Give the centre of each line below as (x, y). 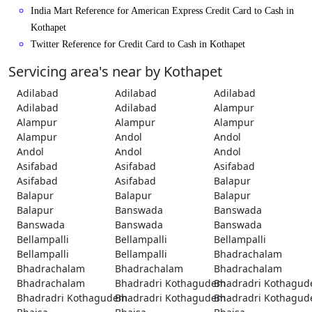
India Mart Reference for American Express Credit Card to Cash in (162, 11)
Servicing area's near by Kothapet (115, 72)
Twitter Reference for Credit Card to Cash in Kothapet (138, 45)
